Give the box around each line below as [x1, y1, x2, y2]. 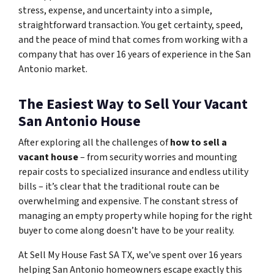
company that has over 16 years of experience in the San [18, 48, 251, 62]
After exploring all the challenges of [18, 136, 170, 150]
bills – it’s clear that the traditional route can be [18, 180, 220, 194]
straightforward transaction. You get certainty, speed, [18, 18, 243, 32]
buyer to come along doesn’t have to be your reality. [18, 224, 234, 238]
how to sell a [170, 136, 227, 150]
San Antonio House [18, 111, 141, 133]
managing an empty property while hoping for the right [18, 209, 253, 223]
